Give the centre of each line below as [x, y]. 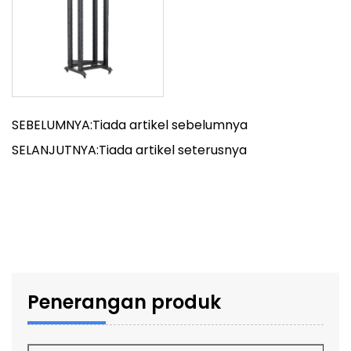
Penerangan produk [124, 302]
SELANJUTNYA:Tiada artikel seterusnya [129, 150]
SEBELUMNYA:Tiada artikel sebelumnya [130, 125]
